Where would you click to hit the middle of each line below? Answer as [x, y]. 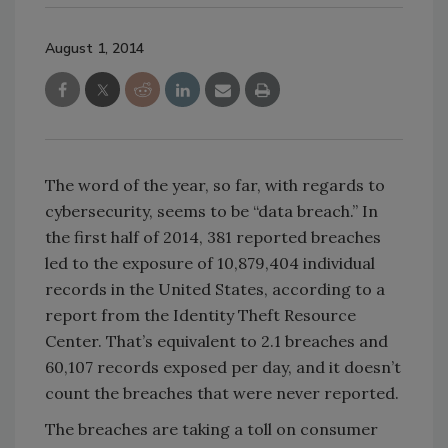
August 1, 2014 [94, 48]
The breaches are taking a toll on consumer [211, 428]
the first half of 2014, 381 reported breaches [213, 236]
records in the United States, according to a [215, 288]
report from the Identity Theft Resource [200, 314]
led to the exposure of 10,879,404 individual [210, 262]
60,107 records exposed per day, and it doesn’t [223, 366]
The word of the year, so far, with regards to [215, 184]
